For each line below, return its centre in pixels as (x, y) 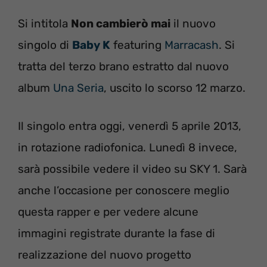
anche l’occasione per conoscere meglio (124, 190)
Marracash (192, 45)
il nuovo (193, 23)
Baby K (91, 45)
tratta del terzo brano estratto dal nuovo (123, 66)
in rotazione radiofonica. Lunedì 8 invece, (128, 148)
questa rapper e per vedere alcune (108, 212)
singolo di (45, 45)
